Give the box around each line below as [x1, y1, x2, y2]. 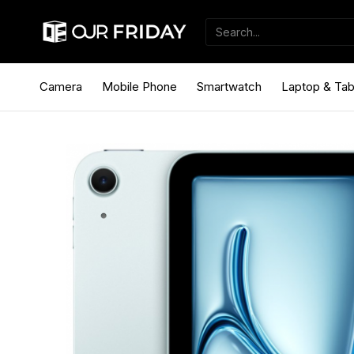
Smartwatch [197, 78, 262, 94]
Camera [40, 78, 82, 94]
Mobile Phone [102, 78, 177, 94]
